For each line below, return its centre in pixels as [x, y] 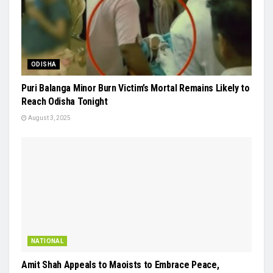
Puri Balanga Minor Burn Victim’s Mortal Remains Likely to [136, 88]
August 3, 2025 [49, 118]
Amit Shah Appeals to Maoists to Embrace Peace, [120, 264]
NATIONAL [48, 241]
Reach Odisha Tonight [65, 101]
